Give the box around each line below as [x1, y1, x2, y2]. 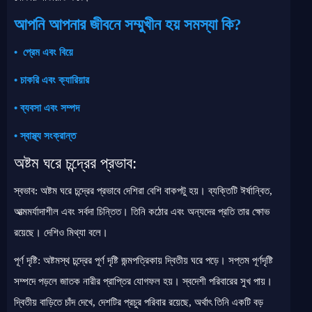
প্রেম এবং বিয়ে [23, 47, 73, 58]
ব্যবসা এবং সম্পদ [20, 102, 79, 114]
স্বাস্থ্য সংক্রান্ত [20, 130, 76, 141]
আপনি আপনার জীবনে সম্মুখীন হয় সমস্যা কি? [14, 15, 242, 33]
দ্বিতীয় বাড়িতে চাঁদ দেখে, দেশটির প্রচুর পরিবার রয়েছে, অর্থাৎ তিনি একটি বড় [14, 297, 263, 308]
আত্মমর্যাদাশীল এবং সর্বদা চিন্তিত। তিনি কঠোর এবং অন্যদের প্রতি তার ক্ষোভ [14, 206, 270, 217]
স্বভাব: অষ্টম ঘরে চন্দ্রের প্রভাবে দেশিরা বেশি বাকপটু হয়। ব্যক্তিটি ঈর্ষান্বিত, [14, 185, 272, 196]
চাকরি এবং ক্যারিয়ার [20, 75, 89, 86]
